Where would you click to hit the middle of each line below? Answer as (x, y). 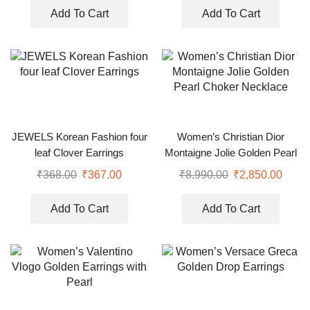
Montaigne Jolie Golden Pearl (231, 153)
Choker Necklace (231, 169)
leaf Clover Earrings (79, 153)
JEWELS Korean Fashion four (79, 137)
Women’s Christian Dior (231, 137)
